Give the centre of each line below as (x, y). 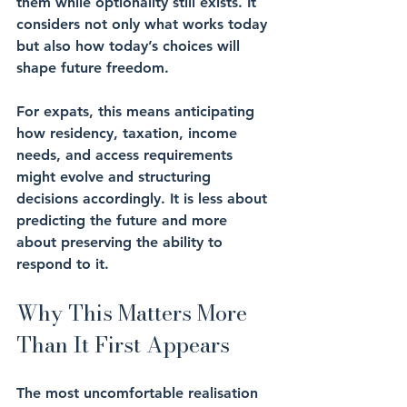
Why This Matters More (134, 313)
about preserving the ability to (122, 242)
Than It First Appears (123, 345)
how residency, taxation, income (129, 133)
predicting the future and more (124, 220)
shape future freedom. (93, 68)
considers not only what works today (144, 24)
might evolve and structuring (116, 177)
